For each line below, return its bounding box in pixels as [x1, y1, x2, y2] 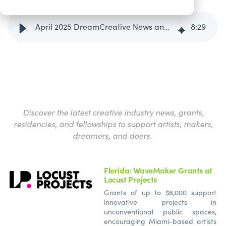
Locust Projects [104, 173, 157, 185]
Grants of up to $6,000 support [104, 187, 216, 197]
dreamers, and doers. [72, 129, 154, 141]
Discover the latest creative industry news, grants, [22, 106, 204, 118]
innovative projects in [104, 197, 216, 207]
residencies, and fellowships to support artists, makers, [13, 118, 213, 129]
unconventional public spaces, [104, 206, 216, 216]
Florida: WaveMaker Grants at [104, 164, 212, 176]
